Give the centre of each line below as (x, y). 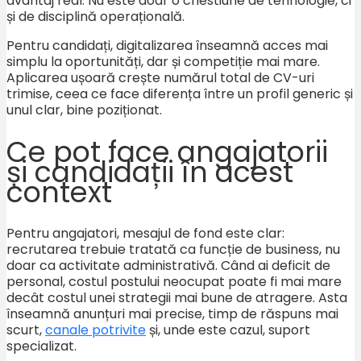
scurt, (26, 330)
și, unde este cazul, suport (228, 330)
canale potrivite (95, 330)
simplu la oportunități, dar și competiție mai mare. (163, 61)
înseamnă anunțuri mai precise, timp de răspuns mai (172, 313)
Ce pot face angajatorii (167, 151)
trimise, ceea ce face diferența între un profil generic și (180, 93)
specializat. (41, 346)
